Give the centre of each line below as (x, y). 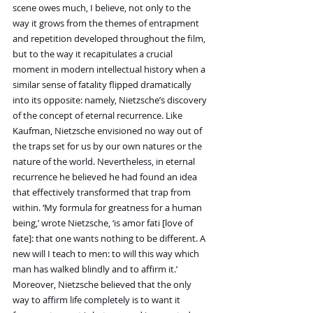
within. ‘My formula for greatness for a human (108, 208)
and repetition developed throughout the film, (110, 39)
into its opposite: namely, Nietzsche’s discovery (111, 100)
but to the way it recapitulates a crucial (94, 54)
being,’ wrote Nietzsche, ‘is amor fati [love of (104, 223)
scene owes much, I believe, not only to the (103, 8)
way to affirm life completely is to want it (97, 300)
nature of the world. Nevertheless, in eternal (105, 162)
